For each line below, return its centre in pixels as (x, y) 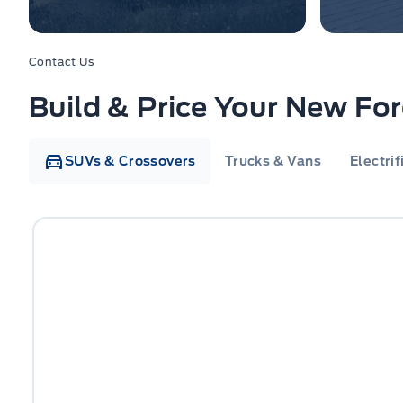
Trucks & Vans (273, 161)
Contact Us (61, 62)
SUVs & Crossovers (130, 161)
